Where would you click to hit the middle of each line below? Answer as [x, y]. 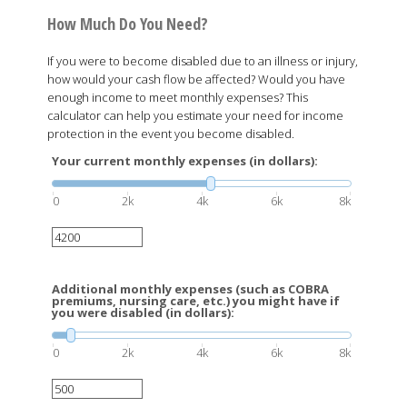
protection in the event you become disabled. [171, 134]
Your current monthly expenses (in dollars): [185, 161]
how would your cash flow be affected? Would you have [196, 79]
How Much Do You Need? [128, 24]
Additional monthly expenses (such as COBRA [190, 289]
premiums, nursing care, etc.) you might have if [196, 301]
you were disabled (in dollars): [143, 313]
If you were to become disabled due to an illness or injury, [203, 61]
